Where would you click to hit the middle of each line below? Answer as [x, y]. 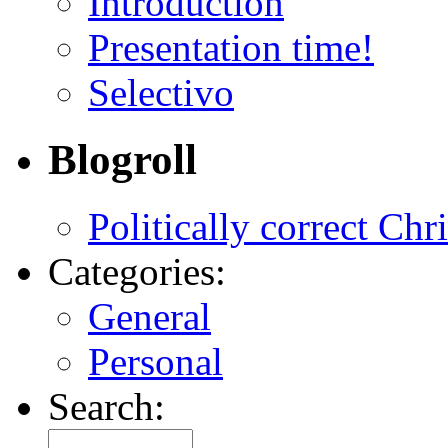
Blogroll [122, 159]
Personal [155, 361]
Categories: [137, 271]
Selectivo [161, 93]
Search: [106, 406]
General [149, 316]
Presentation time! [231, 48]
